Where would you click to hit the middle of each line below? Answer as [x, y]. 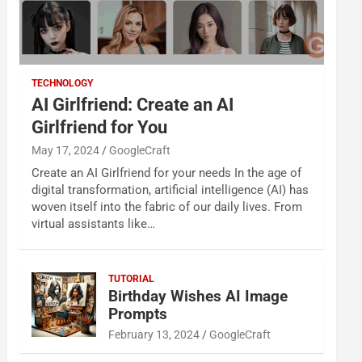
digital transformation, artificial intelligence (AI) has [170, 190]
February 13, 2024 [154, 335]
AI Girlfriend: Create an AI [133, 105]
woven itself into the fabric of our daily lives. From [167, 207]
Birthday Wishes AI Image [198, 296]
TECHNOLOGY [63, 83]
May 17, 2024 [66, 150]
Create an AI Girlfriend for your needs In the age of [167, 173]
